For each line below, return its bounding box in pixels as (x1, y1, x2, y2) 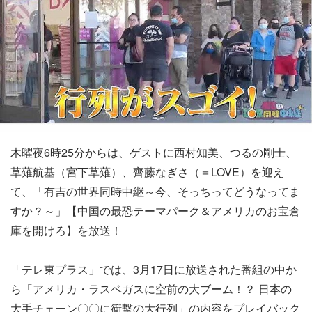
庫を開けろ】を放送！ (10, 221, 122, 238)
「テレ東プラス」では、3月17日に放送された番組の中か (10, 260, 297, 277)
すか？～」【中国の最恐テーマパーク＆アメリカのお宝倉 (10, 202, 300, 219)
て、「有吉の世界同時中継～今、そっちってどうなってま (10, 182, 300, 199)
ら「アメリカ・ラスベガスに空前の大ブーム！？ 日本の (10, 280, 292, 297)
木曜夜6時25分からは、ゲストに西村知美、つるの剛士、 (10, 143, 297, 160)
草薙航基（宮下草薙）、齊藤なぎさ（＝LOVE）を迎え (10, 163, 284, 180)
